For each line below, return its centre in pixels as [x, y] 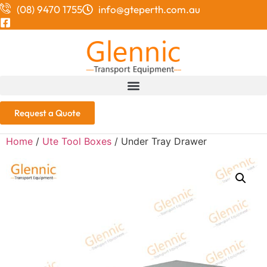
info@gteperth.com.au [149, 9]
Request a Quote [47, 113]
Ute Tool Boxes [77, 142]
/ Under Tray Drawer [159, 142]
